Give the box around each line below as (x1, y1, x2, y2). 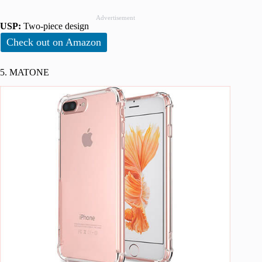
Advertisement (95, 13, 135, 21)
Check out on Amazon (6, 36, 101, 48)
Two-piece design (21, 20, 89, 31)
